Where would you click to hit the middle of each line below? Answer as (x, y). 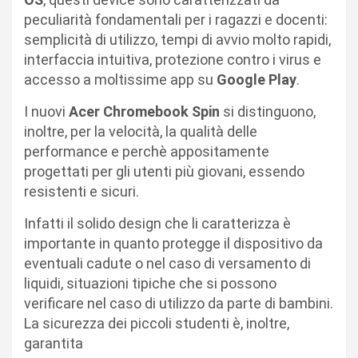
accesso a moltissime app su (120, 79)
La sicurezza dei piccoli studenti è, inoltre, (157, 323)
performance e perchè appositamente (147, 151)
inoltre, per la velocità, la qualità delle (141, 131)
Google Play (257, 79)
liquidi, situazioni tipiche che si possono (150, 283)
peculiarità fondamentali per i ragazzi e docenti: (176, 19)
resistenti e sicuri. (82, 191)
